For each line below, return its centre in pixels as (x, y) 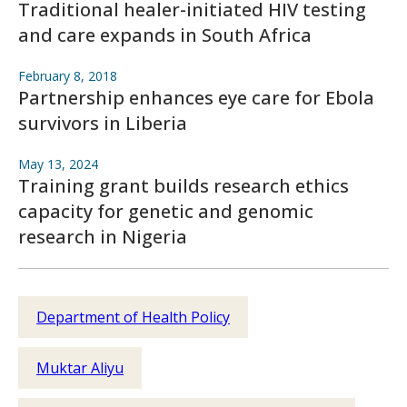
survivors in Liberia (103, 123)
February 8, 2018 (68, 76)
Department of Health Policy (133, 317)
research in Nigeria (103, 237)
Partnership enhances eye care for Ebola (196, 98)
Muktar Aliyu (80, 368)
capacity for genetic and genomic (166, 211)
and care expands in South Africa (165, 35)
